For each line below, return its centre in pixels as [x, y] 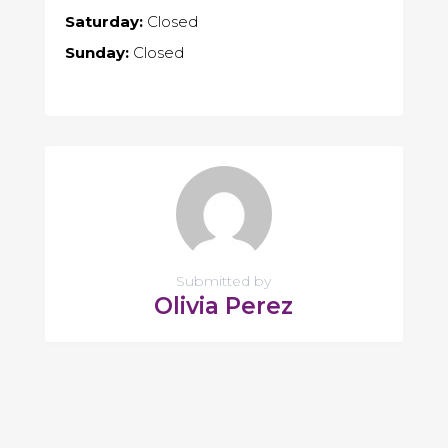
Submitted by [224, 281]
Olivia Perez [224, 306]
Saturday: [103, 22]
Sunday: [96, 53]
